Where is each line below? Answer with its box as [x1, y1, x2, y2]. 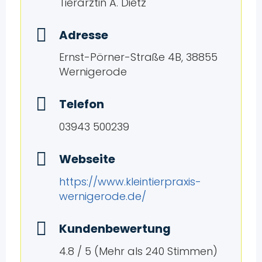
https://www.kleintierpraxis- [58, 174, 201, 189]
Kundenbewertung [58, 220, 171, 237]
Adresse [58, 26, 108, 43]
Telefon [58, 96, 104, 113]
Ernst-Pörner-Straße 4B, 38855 [58, 50, 218, 65]
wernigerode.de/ [58, 189, 146, 204]
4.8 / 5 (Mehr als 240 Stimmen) [58, 244, 218, 259]
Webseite [58, 151, 115, 168]
